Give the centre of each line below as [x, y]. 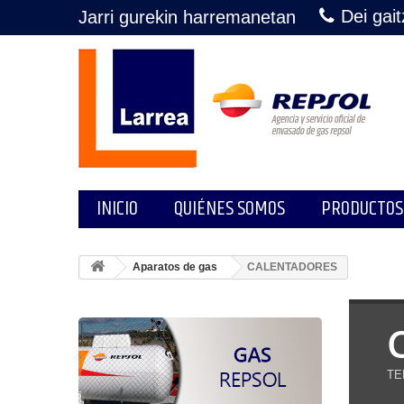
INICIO [117, 209]
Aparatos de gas [175, 267]
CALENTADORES [292, 267]
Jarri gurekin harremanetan [187, 17]
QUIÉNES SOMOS [230, 209]
